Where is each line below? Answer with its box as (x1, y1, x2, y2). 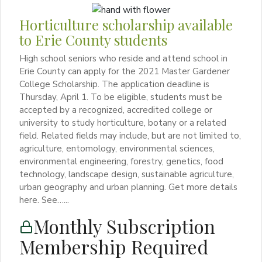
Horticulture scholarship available (19, 15, 233, 34)
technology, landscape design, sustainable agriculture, (19, 168, 234, 180)
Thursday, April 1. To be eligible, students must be (19, 91, 222, 103)
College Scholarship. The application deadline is (19, 78, 209, 90)
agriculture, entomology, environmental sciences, (19, 142, 215, 154)
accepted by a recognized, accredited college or (19, 104, 212, 116)
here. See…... (19, 194, 69, 206)
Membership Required (19, 233, 208, 259)
